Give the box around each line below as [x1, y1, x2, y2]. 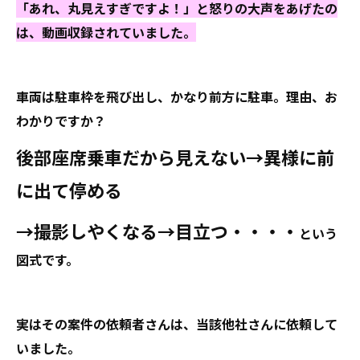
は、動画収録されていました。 [16, 22, 196, 42]
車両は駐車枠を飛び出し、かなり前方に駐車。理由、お [16, 87, 337, 106]
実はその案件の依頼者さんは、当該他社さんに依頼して [16, 314, 337, 333]
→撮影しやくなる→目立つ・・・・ [16, 218, 299, 243]
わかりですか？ [16, 111, 106, 130]
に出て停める [16, 177, 122, 202]
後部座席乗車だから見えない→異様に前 [16, 144, 334, 170]
